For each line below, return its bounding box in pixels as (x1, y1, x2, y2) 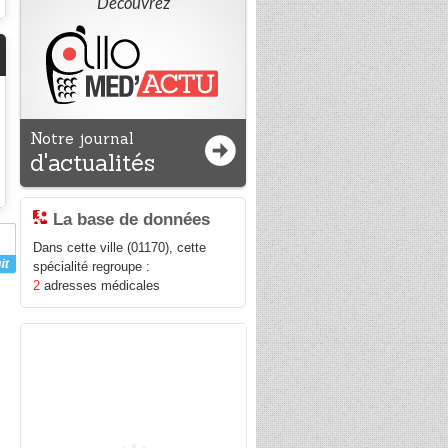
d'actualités (30, 148, 156, 177)
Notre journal (30, 129, 135, 148)
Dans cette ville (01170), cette (33, 240, 207, 256)
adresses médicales (40, 278, 161, 294)
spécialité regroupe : (33, 259, 151, 275)
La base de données (53, 210, 211, 229)
